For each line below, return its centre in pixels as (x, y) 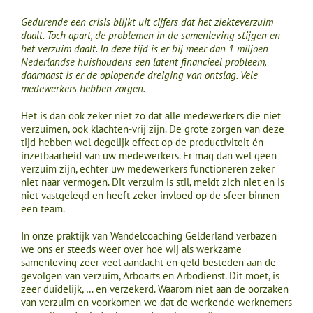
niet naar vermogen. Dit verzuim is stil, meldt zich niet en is (153, 182)
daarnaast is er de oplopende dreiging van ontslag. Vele (139, 75)
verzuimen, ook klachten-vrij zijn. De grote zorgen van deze (153, 129)
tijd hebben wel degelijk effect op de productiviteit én (142, 142)
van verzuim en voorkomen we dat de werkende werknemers (156, 302)
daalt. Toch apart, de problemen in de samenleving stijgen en (151, 35)
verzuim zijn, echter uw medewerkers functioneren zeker (148, 168)
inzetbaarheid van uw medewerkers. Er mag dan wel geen (149, 155)
